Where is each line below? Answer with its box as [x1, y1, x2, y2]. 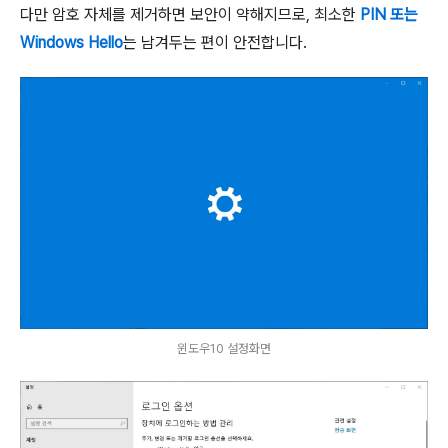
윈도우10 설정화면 [177, 341, 271, 357]
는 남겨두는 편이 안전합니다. [123, 32, 307, 52]
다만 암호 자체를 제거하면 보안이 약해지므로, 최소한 [20, 4, 360, 24]
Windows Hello [20, 32, 123, 52]
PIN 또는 [360, 4, 418, 24]
